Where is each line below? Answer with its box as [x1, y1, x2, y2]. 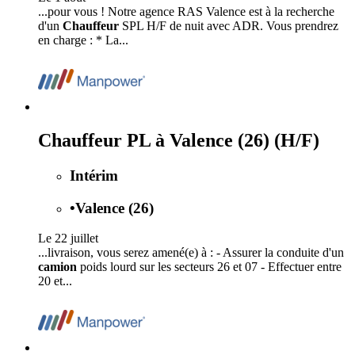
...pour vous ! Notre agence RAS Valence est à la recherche [38, 5, 334, 19]
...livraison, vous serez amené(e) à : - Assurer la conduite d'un [38, 246, 344, 260]
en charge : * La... [38, 33, 128, 48]
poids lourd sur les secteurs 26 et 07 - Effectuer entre [77, 260, 342, 274]
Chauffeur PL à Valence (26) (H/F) [38, 129, 319, 151]
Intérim [70, 166, 118, 184]
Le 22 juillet [38, 231, 98, 246]
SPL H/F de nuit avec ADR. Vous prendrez [119, 19, 338, 33]
